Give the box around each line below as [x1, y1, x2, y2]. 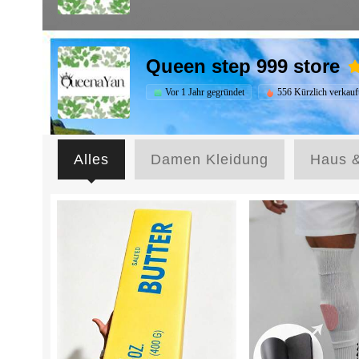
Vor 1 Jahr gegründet [165, 86, 244, 98]
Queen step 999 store [146, 55, 340, 77]
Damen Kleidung [151, 151, 268, 167]
